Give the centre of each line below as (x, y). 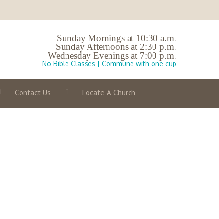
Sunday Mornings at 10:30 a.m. (117, 38)
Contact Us (33, 93)
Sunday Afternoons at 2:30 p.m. (116, 47)
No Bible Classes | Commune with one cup (109, 63)
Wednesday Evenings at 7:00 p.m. (112, 55)
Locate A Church (109, 93)
